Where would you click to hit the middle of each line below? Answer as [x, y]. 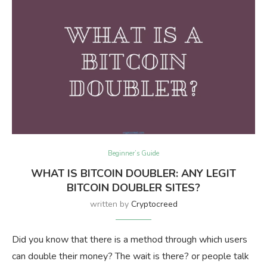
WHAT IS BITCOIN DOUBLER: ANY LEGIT [133, 173]
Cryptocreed [154, 204]
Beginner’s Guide [133, 153]
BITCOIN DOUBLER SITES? [133, 187]
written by [110, 204]
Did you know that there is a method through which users [130, 239]
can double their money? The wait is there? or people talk [131, 256]
